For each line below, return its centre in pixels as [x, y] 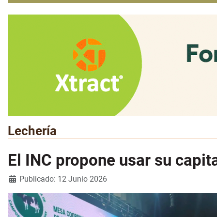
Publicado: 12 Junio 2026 [63, 179]
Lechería [32, 131]
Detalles [21, 179]
